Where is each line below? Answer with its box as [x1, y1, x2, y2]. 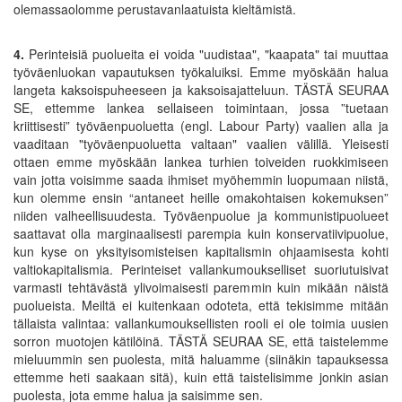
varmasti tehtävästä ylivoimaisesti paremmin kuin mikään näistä [13, 277, 389, 296]
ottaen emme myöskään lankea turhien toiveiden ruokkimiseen [13, 152, 389, 170]
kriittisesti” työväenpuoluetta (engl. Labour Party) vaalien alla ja [13, 116, 389, 135]
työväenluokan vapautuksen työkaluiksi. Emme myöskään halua [13, 62, 389, 81]
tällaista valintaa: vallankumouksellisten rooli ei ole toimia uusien [13, 313, 389, 332]
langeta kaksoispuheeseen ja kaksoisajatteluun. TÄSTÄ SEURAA [13, 80, 389, 99]
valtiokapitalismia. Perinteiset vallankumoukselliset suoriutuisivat [13, 259, 389, 278]
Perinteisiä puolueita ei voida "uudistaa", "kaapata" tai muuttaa [24, 44, 389, 63]
